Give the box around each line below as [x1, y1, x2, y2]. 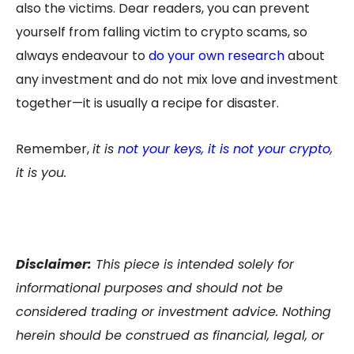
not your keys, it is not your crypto [114, 140, 330, 159]
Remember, [16, 140, 92, 159]
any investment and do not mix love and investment [16, 70, 338, 89]
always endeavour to [16, 47, 149, 66]
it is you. [16, 164, 66, 183]
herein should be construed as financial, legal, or [16, 326, 324, 345]
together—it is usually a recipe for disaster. [16, 94, 279, 113]
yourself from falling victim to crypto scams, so [16, 23, 307, 42]
